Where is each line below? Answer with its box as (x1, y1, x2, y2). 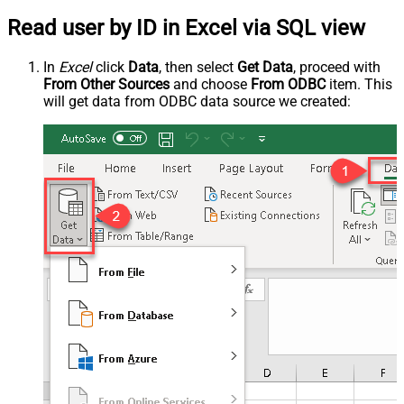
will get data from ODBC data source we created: (43, 92, 351, 110)
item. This (326, 75, 392, 93)
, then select (159, 58, 237, 76)
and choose (170, 75, 251, 93)
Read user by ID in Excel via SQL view (7, 14, 365, 41)
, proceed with (293, 58, 381, 76)
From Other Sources (43, 75, 170, 93)
